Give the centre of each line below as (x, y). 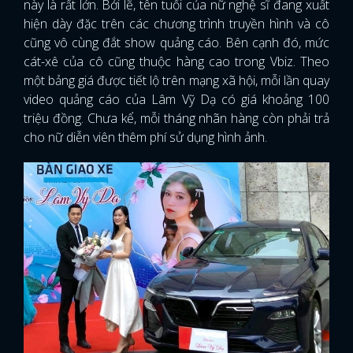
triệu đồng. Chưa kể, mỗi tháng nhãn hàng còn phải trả (176, 119)
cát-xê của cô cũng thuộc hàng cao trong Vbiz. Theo (176, 62)
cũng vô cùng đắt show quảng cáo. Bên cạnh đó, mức (176, 43)
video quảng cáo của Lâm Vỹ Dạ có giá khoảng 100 (176, 100)
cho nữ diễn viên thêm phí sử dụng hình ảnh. (145, 137)
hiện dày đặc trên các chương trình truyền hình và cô (176, 24)
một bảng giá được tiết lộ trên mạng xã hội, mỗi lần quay (176, 81)
